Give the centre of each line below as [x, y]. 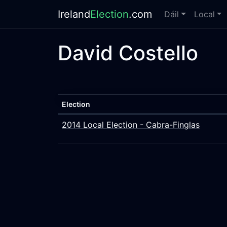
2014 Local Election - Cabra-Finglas [131, 125]
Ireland [74, 14]
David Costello [128, 53]
